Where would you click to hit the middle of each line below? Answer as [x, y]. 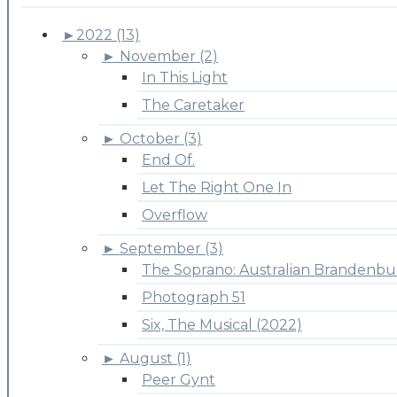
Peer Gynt [179, 379]
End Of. [168, 160]
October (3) [161, 138]
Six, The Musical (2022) [222, 324]
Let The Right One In [217, 187]
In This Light [185, 77]
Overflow [175, 214]
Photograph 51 [194, 297]
